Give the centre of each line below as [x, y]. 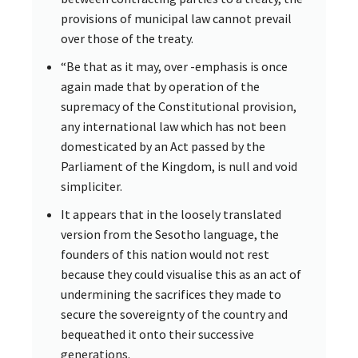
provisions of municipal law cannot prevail [176, 19]
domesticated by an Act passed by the [163, 147]
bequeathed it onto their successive [157, 334]
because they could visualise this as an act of [181, 274]
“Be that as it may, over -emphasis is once [174, 67]
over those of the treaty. [127, 39]
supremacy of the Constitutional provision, [179, 107]
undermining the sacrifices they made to [171, 294]
